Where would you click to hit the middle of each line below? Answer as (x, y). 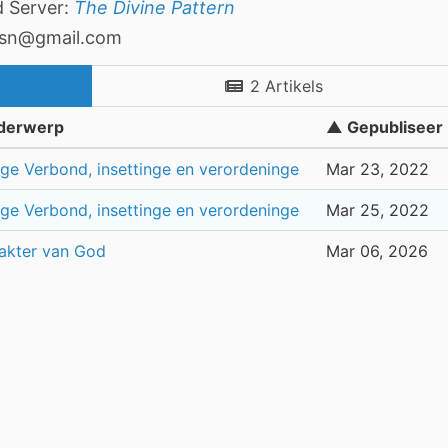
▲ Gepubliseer (384, 127)
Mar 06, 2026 (377, 251)
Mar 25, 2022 (377, 210)
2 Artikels (286, 86)
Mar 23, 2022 (377, 169)
